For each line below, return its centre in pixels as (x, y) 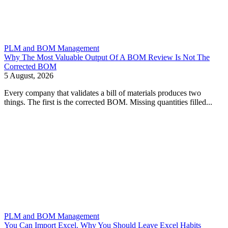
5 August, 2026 (29, 76)
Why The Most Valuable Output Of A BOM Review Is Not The (107, 57)
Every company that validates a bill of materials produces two (103, 93)
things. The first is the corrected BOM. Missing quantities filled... (108, 102)
